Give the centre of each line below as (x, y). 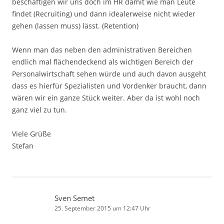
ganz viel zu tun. (39, 109)
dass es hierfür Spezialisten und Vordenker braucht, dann (109, 85)
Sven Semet (74, 198)
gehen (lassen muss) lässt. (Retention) (75, 25)
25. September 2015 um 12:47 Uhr (102, 208)
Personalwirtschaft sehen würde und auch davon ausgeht (109, 73)
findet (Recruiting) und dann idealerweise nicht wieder (104, 13)
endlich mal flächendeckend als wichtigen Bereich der (103, 61)
